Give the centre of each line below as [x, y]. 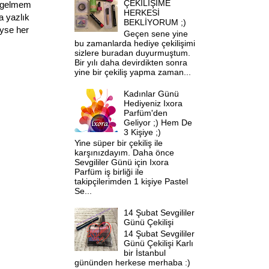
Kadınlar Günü [152, 93]
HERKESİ [142, 13]
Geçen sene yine [156, 33]
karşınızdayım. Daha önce [124, 153]
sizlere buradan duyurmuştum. [132, 53]
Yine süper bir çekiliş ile [118, 143]
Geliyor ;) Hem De [158, 122]
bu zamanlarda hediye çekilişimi [134, 43]
